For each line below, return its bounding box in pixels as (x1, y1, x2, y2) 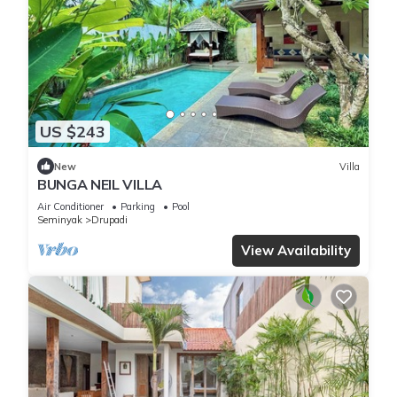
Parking (121, 200, 155, 214)
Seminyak (37, 214, 82, 227)
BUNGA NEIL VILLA (37, 175, 162, 194)
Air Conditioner (37, 200, 104, 214)
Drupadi (91, 214, 128, 227)
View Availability (241, 242, 351, 260)
